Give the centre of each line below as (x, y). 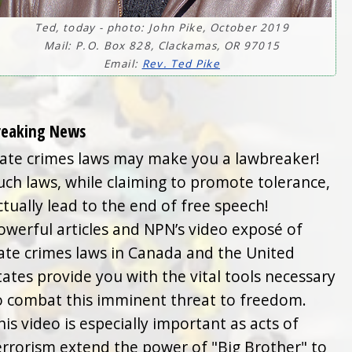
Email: (123, 64)
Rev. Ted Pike (181, 64)
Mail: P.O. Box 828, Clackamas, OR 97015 (162, 46)
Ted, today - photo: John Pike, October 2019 (162, 28)
